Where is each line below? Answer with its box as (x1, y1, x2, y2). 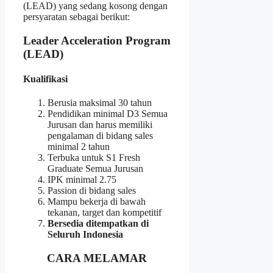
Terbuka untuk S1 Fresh (48, 152, 140, 163)
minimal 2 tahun (48, 141, 110, 152)
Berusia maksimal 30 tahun (48, 97, 152, 108)
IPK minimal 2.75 (48, 174, 116, 185)
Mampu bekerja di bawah (48, 196, 146, 207)
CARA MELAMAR (47, 251, 147, 264)
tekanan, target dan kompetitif (48, 207, 161, 218)
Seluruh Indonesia (48, 229, 123, 240)
